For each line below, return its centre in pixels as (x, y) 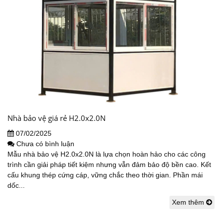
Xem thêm (189, 202)
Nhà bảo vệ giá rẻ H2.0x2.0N (56, 118)
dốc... (16, 186)
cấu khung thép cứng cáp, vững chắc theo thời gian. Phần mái (105, 175)
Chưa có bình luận (45, 144)
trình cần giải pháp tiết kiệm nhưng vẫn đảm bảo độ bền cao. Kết (109, 165)
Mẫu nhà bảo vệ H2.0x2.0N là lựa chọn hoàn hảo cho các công (107, 154)
